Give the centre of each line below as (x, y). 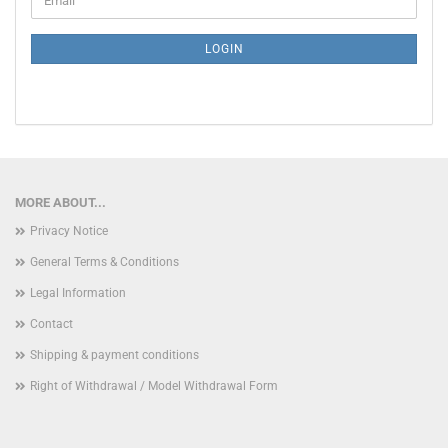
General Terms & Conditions (104, 262)
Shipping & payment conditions (114, 355)
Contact (51, 324)
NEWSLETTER (70, 24)
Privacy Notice (69, 231)
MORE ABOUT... (60, 202)
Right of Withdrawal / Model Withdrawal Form (154, 386)
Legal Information (78, 293)
